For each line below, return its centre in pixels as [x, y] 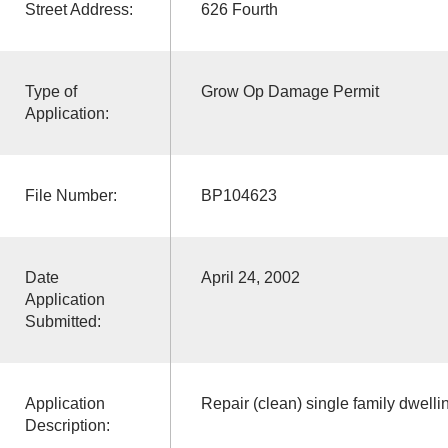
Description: [67, 425]
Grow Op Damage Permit [289, 91]
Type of [50, 91]
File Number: [70, 195]
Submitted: [62, 321]
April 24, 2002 [250, 277]
